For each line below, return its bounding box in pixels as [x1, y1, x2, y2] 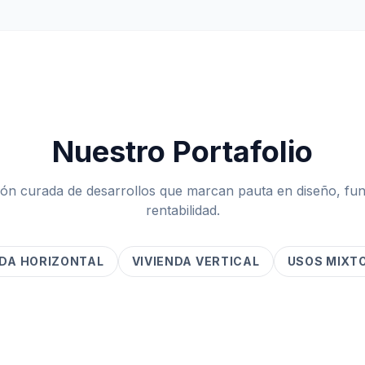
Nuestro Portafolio [52, 134, 313, 169]
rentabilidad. [145, 202, 220, 218]
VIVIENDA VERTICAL [131, 254, 260, 268]
